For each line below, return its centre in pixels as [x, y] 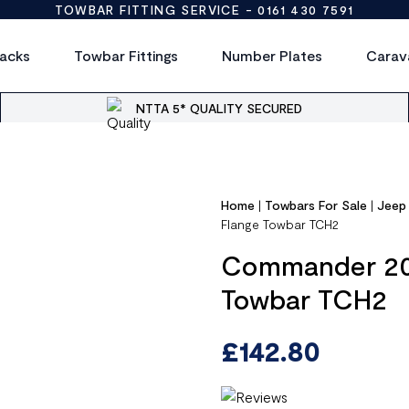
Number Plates [272, 55]
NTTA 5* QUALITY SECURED [219, 108]
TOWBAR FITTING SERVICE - [157, 10]
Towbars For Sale [316, 205]
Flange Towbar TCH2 [280, 224]
